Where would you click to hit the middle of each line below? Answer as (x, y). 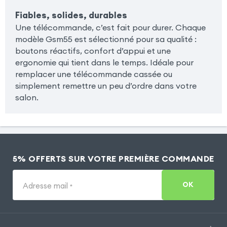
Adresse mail (46, 186)
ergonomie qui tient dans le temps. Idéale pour (104, 62)
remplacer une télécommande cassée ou (93, 74)
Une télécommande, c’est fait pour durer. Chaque (110, 27)
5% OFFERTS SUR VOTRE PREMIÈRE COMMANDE (113, 158)
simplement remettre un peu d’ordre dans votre (106, 85)
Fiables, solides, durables (71, 15)
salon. (27, 97)
